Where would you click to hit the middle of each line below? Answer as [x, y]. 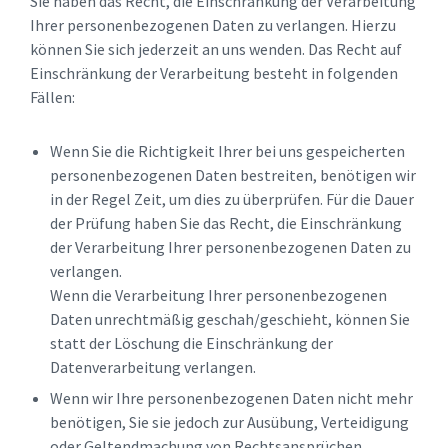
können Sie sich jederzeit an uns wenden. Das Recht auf [216, 49]
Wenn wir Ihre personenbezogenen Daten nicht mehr [231, 398]
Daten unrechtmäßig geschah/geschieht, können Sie [230, 319]
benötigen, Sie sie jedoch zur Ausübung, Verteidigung [229, 422]
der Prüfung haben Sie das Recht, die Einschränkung [226, 223]
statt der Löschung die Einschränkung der [191, 343]
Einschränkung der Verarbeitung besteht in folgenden [214, 73]
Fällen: [52, 97]
